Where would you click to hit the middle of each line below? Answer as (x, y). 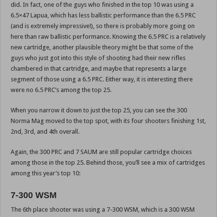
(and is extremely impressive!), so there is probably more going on (103, 26)
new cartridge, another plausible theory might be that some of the (102, 47)
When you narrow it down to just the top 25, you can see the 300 (99, 110)
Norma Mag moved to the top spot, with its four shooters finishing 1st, (108, 121)
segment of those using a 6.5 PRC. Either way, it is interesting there (102, 79)
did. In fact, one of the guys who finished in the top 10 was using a (102, 5)
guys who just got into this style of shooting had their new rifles (98, 58)
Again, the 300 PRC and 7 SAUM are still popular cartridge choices (101, 152)
